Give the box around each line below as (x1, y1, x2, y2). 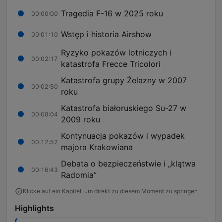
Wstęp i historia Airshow (61, 29, 152, 39)
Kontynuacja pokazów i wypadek (61, 131, 185, 141)
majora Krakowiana (61, 142, 133, 153)
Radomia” (61, 170, 97, 180)
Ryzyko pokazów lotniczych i (61, 48, 171, 58)
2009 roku (61, 114, 100, 125)
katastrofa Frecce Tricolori (61, 59, 161, 69)
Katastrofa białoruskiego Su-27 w (61, 103, 186, 113)
